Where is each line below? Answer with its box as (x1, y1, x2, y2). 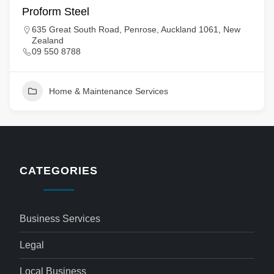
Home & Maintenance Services (49, 86, 168, 96)
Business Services (20, 213, 101, 224)
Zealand (32, 35, 64, 45)
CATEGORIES (20, 165, 98, 177)
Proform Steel (22, 6, 89, 18)
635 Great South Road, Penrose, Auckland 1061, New (32, 24, 240, 34)
